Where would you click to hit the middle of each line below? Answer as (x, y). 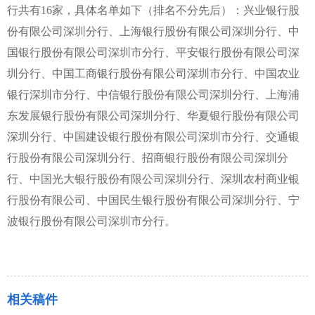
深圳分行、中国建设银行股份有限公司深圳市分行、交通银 (153, 137)
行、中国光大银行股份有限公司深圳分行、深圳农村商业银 (153, 179)
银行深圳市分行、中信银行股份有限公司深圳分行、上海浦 (153, 95)
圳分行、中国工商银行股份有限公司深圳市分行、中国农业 (153, 73)
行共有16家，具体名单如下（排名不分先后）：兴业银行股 (153, 10)
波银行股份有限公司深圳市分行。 (91, 221)
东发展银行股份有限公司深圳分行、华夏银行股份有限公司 (153, 116)
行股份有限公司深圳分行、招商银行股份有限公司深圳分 (148, 158)
